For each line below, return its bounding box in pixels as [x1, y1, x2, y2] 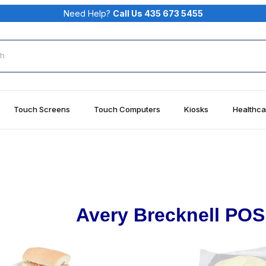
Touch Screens [13, 104, 70, 114]
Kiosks [184, 104, 209, 114]
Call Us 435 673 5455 [112, 8, 203, 18]
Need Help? [63, 8, 113, 18]
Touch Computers [94, 104, 161, 114]
